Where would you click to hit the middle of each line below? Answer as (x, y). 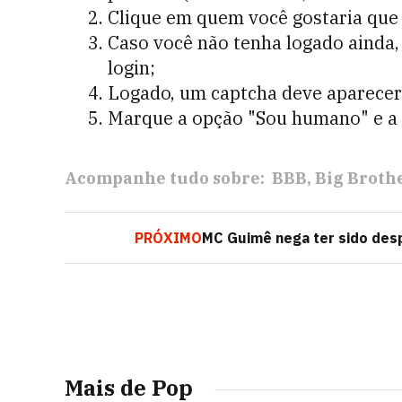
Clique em (150, 17)
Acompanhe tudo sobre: (165, 178)
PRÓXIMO (168, 238)
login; (131, 68)
